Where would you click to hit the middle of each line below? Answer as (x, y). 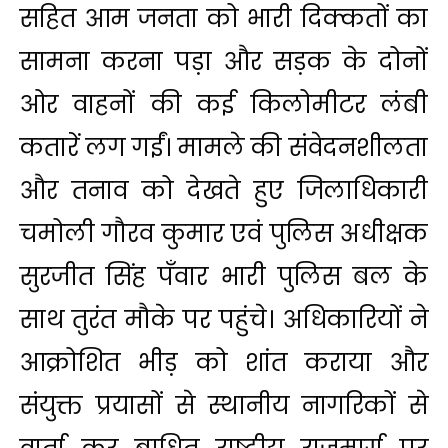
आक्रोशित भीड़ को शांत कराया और (224, 362)
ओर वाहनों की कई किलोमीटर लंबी (224, 104)
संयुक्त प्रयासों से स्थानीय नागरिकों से (224, 405)
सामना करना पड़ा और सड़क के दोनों (224, 61)
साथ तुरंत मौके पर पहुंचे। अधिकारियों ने (224, 319)
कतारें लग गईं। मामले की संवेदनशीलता (224, 147)
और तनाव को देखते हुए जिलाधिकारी (224, 190)
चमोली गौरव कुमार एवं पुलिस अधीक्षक (224, 233)
